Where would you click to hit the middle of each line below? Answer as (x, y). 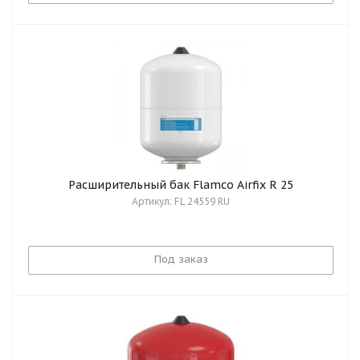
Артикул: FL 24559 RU (181, 201)
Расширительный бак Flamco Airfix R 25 (181, 185)
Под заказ (181, 259)
